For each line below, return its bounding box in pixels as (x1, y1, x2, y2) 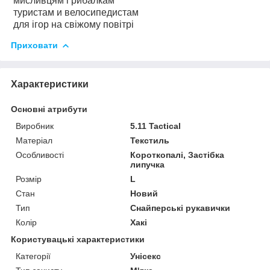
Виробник (16, 121, 54, 131)
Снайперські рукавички (130, 202, 231, 213)
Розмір (16, 174, 42, 184)
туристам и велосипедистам (11, 7, 139, 17)
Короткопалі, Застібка (130, 149, 225, 160)
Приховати (11, 40, 58, 50)
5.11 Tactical (130, 121, 181, 131)
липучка (130, 159, 165, 169)
